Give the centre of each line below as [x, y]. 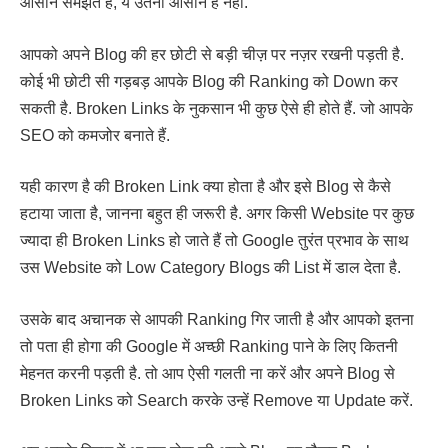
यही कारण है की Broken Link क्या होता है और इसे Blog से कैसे [205, 187]
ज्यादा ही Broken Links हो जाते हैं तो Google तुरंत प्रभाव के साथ [214, 241]
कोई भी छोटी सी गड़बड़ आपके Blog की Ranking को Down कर [209, 81]
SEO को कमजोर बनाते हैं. [95, 135]
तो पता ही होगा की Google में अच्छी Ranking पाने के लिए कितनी [209, 346]
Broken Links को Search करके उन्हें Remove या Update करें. [216, 400]
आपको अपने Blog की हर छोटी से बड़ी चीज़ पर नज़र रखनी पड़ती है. [212, 54]
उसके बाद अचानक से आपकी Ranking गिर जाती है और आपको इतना [217, 319]
